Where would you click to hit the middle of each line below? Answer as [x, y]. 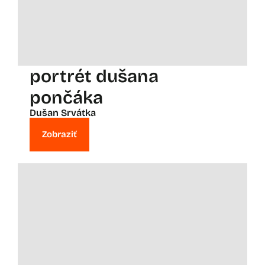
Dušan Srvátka [63, 112]
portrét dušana [94, 76]
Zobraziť [59, 134]
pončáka [66, 97]
